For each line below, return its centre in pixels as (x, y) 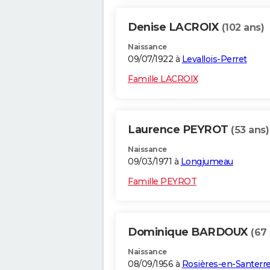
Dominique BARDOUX (189, 232)
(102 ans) (243, 28)
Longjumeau (207, 162)
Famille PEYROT (162, 182)
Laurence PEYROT (179, 130)
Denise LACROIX (175, 27)
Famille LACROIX (163, 79)
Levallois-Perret (214, 59)
